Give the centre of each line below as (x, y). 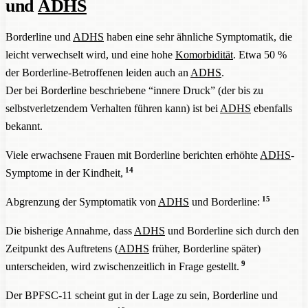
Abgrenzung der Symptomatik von (82, 201)
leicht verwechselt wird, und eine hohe (90, 54)
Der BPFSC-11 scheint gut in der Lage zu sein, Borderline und (142, 295)
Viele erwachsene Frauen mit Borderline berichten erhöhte (133, 155)
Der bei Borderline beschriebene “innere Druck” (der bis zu (134, 90)
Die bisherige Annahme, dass (70, 230)
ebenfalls (272, 108)
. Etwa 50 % (260, 54)
